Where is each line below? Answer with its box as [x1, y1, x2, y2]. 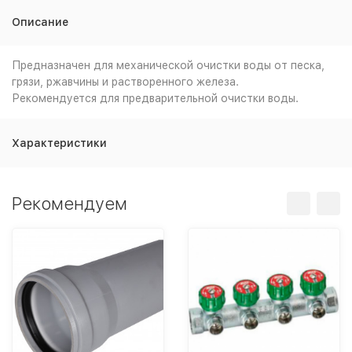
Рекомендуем [12, 193, 127, 214]
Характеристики [12, 137, 107, 149]
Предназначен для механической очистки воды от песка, [12, 59, 324, 71]
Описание [12, 16, 68, 28]
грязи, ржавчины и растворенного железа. [12, 75, 239, 88]
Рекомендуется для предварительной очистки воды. [12, 92, 299, 104]
